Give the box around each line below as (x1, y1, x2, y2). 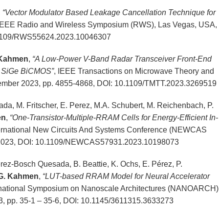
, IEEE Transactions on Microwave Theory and (53, 67, 214, 76)
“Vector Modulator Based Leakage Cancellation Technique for (2, 8, 216, 17)
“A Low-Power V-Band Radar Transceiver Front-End (32, 55, 212, 64)
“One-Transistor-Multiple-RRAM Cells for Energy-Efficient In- (9, 113, 218, 122)
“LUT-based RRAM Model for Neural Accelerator (42, 172, 210, 181)
